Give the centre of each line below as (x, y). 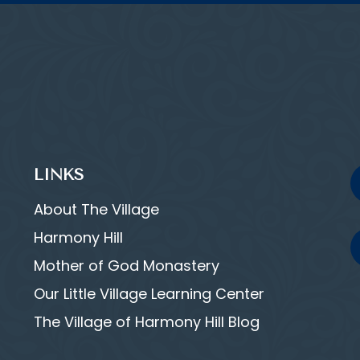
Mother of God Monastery (127, 266)
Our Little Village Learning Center (149, 294)
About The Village (97, 209)
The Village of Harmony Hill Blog (147, 322)
